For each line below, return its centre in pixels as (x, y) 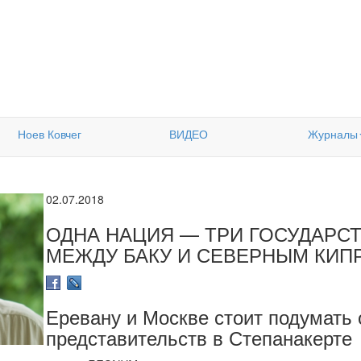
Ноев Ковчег (49, 134)
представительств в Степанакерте (199, 338)
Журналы (332, 134)
